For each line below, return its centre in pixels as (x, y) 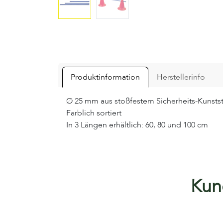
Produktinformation (105, 77)
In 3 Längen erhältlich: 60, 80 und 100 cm (137, 125)
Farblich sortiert (94, 113)
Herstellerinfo (181, 77)
